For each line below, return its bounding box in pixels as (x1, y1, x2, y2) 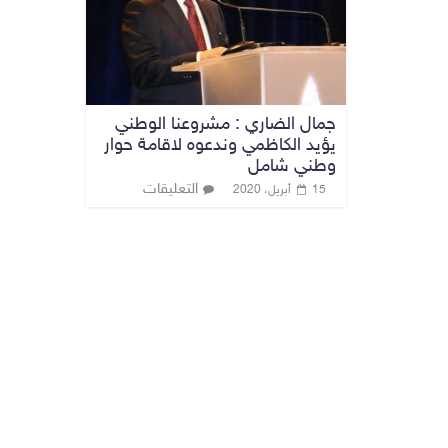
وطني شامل (248, 155, 336, 178)
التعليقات (143, 180, 198, 198)
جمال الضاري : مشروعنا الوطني (115, 113, 336, 136)
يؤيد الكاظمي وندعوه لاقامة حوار (104, 134, 336, 157)
